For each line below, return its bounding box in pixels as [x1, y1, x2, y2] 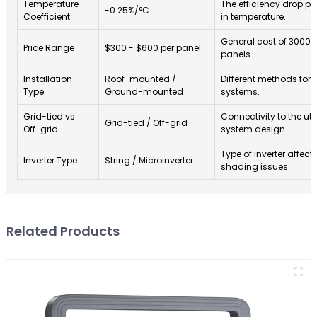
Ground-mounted [104, 85, 183, 98]
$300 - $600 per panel [104, 41, 201, 54]
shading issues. [220, 160, 290, 173]
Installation [23, 72, 72, 85]
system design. [220, 122, 287, 135]
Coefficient [23, 10, 70, 23]
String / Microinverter [104, 154, 193, 166]
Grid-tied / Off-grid [104, 116, 188, 129]
